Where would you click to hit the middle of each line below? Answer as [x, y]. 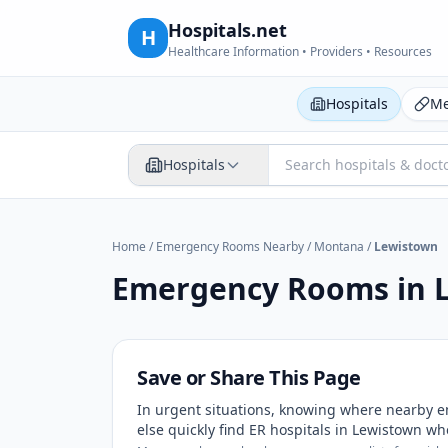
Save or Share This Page [249, 377]
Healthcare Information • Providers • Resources [300, 51]
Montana [339, 246]
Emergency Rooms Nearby [230, 246]
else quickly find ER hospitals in [244, 429]
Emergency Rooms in [273, 288]
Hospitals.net [227, 30]
